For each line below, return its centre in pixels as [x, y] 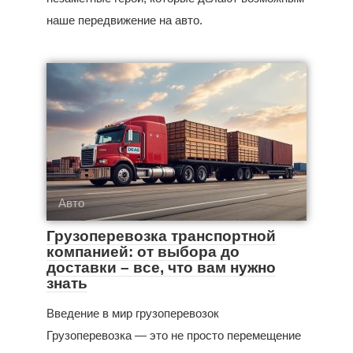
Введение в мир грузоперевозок [133, 314]
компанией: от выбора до [143, 252]
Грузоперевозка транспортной [161, 236]
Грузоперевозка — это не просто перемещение [174, 336]
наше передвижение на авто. [124, 20]
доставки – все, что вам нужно [161, 268]
